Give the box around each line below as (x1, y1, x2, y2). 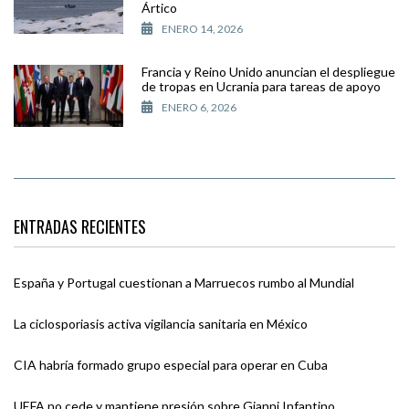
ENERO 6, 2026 (162, 100, 236, 114)
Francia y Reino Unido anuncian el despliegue (142, 63, 395, 79)
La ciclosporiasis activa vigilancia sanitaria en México (14, 315, 308, 331)
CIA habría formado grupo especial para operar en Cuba (14, 356, 328, 372)
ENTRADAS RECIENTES (14, 214, 146, 238)
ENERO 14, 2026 (162, 21, 243, 36)
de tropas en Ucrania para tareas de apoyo (142, 78, 381, 94)
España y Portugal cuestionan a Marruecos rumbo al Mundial (14, 274, 354, 290)
